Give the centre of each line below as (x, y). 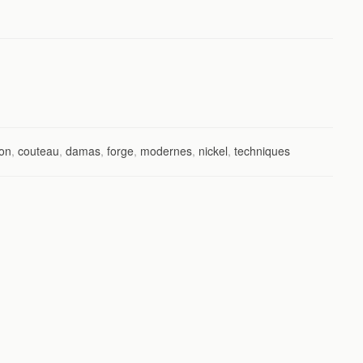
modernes (166, 151)
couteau (38, 151)
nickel (213, 151)
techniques (262, 151)
